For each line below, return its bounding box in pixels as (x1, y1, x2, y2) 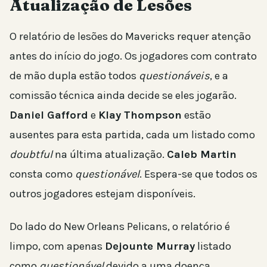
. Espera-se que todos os (139, 167, 257, 181)
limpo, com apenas (10, 239, 105, 253)
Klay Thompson (98, 108, 182, 122)
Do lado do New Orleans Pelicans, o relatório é (10, 219, 230, 233)
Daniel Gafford (10, 108, 88, 122)
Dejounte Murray (105, 239, 195, 253)
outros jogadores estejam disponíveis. (10, 187, 195, 200)
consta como (10, 167, 75, 181)
